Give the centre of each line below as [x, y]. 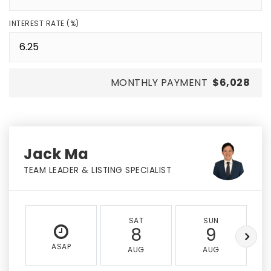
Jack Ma [56, 154]
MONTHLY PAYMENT [159, 83]
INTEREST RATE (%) [44, 23]
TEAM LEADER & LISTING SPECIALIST [97, 170]
